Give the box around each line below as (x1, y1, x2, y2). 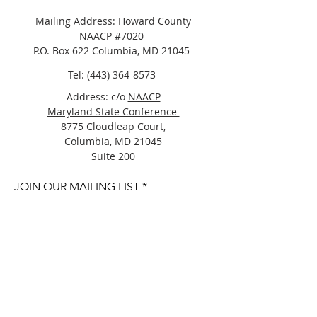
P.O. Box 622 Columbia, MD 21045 (33, 44, 192, 57)
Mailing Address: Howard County (35, 14, 191, 28)
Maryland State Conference (47, 105, 180, 118)
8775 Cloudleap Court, (61, 120, 166, 133)
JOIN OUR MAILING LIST (14, 180, 139, 193)
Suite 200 (91, 149, 135, 163)
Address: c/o (66, 90, 128, 103)
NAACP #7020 (79, 29, 146, 42)
